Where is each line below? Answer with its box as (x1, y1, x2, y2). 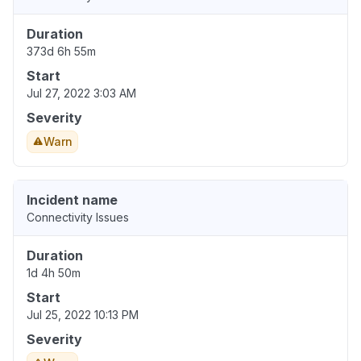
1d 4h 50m (27, 266, 81, 280)
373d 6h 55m (27, 44, 96, 59)
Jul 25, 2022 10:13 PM (27, 308, 139, 322)
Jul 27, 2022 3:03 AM (27, 86, 136, 101)
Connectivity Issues (27, 210, 129, 225)
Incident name (27, 192, 118, 209)
